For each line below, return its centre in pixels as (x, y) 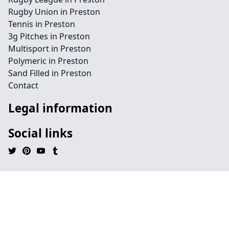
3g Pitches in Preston (49, 36)
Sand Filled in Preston (50, 73)
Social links (40, 133)
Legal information (60, 108)
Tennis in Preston (42, 24)
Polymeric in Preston (48, 61)
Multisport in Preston (50, 49)
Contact (23, 85)
